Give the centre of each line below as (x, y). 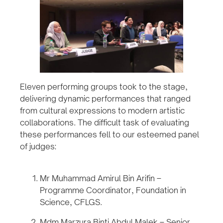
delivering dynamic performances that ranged (105, 99)
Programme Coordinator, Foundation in (113, 190)
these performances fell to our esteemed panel (110, 135)
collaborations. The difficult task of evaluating (105, 123)
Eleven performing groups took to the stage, (104, 87)
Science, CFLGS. (71, 202)
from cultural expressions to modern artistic (102, 111)
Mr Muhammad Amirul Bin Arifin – (101, 178)
